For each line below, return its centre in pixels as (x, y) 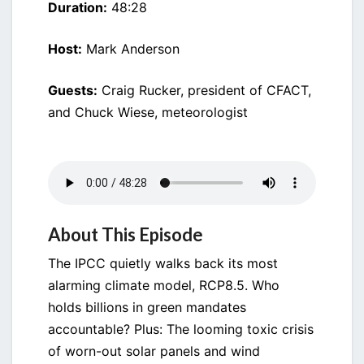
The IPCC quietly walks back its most (163, 264)
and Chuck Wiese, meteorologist (148, 113)
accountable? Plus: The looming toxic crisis (181, 329)
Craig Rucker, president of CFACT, (204, 91)
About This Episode (126, 235)
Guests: (73, 91)
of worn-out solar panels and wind (154, 351)
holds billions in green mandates (147, 308)
